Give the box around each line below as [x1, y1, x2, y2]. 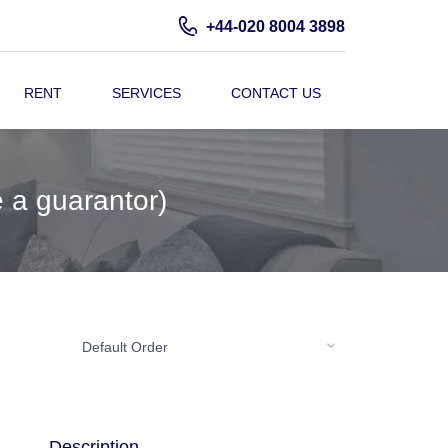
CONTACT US [231, 85, 321, 101]
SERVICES [112, 85, 181, 101]
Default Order [82, 339, 168, 355]
